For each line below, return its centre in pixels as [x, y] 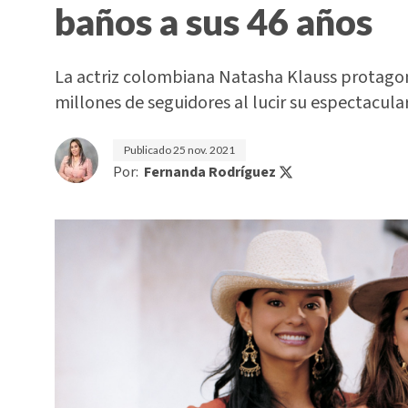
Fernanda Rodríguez [210, 172]
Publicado [148, 150]
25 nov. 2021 [204, 150]
